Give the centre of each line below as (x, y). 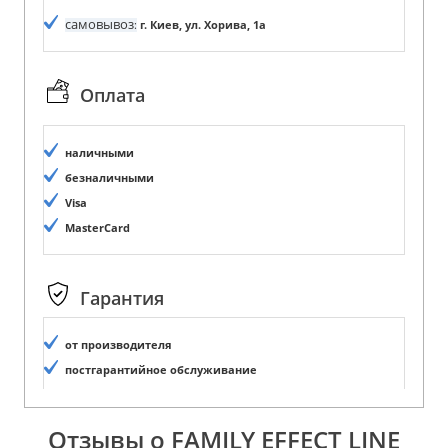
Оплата (112, 95)
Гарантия (122, 298)
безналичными (109, 177)
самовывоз (99, 23)
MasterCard (97, 227)
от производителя (118, 344)
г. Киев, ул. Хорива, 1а (201, 24)
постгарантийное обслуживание (161, 369)
